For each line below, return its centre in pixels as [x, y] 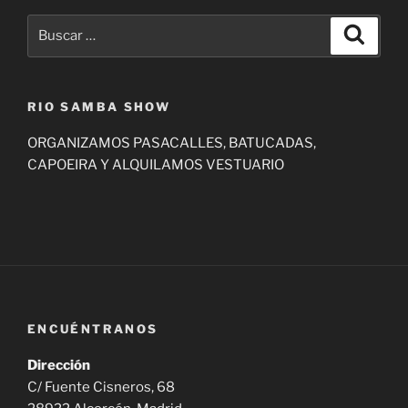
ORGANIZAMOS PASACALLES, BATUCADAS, [172, 143]
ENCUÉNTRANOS [93, 328]
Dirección [59, 366]
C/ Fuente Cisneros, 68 [101, 388]
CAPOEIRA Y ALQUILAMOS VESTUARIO [156, 165]
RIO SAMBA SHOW [99, 106]
